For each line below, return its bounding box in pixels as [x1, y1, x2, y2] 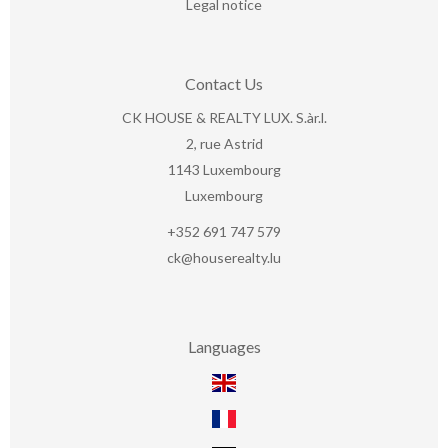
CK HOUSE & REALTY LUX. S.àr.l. [121, 109, 327, 127]
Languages [187, 337, 261, 357]
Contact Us [185, 74, 263, 94]
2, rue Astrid [185, 135, 263, 153]
